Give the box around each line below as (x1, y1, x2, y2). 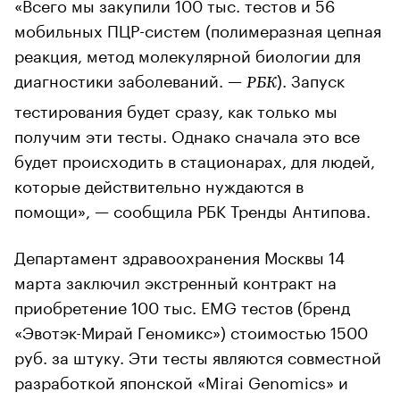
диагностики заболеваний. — (14, 65, 246, 91)
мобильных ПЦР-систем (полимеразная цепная (14, 15, 381, 41)
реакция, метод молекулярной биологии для (14, 40, 361, 66)
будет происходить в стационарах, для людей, (14, 146, 375, 171)
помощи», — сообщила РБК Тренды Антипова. (14, 196, 371, 221)
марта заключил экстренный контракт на (14, 267, 337, 293)
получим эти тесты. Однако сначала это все (14, 121, 360, 146)
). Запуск (277, 65, 345, 91)
